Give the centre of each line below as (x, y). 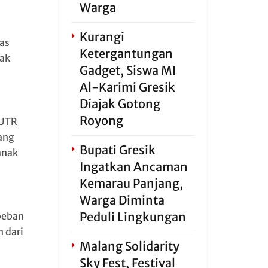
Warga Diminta (122, 200)
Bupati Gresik (117, 150)
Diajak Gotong (120, 104)
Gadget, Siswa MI (127, 70)
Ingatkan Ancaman (133, 167)
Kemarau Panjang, (131, 183)
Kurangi (102, 37)
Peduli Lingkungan (133, 217)
